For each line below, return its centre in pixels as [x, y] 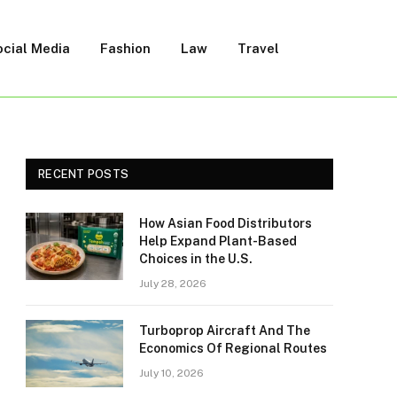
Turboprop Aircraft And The [225, 331]
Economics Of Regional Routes [233, 348]
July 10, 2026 [171, 373]
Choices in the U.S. [196, 259]
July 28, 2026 [173, 284]
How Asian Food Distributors [226, 223]
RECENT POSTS [84, 174]
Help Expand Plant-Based [218, 241]
